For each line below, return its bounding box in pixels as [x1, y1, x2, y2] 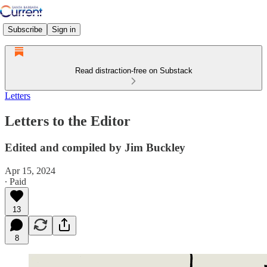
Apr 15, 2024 [5, 165, 55, 176]
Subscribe [8, 24, 42, 34]
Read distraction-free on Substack [74, 66, 193, 75]
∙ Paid [5, 176, 26, 187]
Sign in [52, 24, 76, 34]
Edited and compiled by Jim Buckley [5, 141, 185, 154]
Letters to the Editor [5, 113, 131, 129]
